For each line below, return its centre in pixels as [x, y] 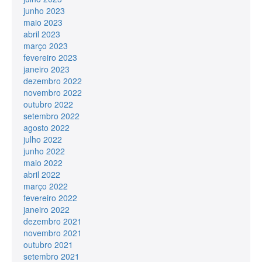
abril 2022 [42, 174]
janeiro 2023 [46, 69]
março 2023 [46, 45]
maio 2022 [43, 162]
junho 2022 [44, 151]
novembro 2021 [53, 232]
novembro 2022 [53, 92]
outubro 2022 [48, 104]
